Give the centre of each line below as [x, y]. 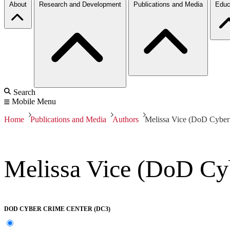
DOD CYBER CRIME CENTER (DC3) [57, 209]
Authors [126, 119]
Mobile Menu [34, 101]
